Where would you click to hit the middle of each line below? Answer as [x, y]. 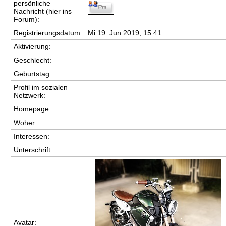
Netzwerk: [30, 95]
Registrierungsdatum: [48, 33]
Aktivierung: [33, 46]
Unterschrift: [33, 150]
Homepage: [33, 109]
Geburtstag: [33, 74]
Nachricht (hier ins [43, 11]
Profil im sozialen [41, 87]
